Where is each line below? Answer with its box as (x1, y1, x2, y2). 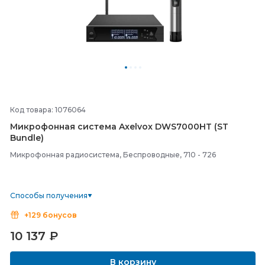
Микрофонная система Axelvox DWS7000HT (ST (10, 121, 228, 132)
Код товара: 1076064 (10, 105, 86, 114)
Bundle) (10, 132, 44, 143)
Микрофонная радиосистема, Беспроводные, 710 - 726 (10, 150, 216, 159)
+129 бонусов (24, 211, 77, 219)
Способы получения (10, 191, 88, 200)
